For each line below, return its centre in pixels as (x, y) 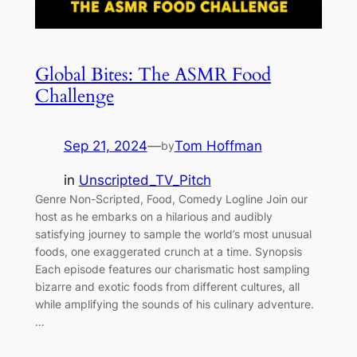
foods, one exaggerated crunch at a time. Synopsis (168, 251)
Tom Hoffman (218, 145)
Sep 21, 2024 (105, 145)
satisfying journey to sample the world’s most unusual (173, 233)
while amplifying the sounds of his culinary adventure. (174, 304)
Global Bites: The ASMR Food (153, 74)
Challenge (74, 96)
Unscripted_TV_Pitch (145, 180)
